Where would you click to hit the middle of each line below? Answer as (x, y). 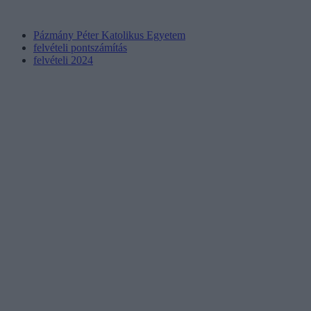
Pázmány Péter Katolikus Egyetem (109, 35)
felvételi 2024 (63, 60)
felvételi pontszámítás (80, 47)
